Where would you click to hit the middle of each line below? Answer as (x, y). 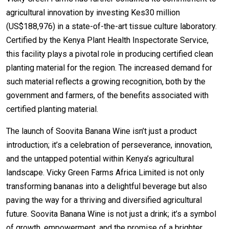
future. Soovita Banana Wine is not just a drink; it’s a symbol (111, 214)
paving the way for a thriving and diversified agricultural (104, 200)
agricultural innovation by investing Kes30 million (93, 12)
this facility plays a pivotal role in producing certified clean (110, 54)
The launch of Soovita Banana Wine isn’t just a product (101, 131)
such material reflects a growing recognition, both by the (106, 81)
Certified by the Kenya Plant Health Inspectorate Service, (107, 40)
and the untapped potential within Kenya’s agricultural (100, 158)
